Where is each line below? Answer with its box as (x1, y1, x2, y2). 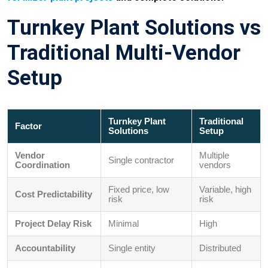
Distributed (199, 243, 241, 254)
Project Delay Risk (15, 218, 92, 229)
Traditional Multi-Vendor (7, 41, 240, 66)
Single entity (108, 243, 156, 254)
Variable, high (199, 184, 251, 195)
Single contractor (108, 155, 174, 166)
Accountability (15, 243, 75, 254)
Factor (15, 121, 42, 132)
